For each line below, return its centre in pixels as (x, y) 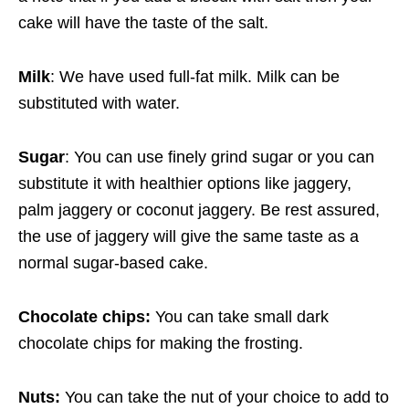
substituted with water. (101, 104)
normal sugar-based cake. (115, 263)
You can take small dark (240, 317)
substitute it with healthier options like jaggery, (185, 184)
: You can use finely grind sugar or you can (220, 157)
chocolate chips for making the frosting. (161, 344)
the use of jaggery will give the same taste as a (189, 237)
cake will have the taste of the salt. (146, 23)
